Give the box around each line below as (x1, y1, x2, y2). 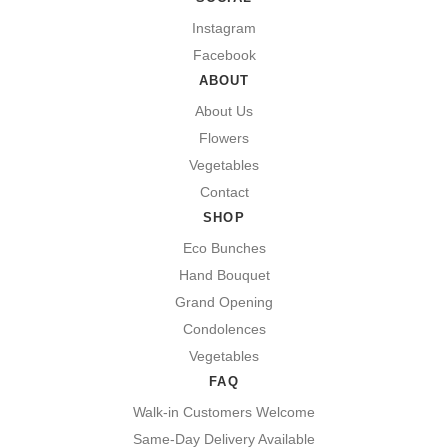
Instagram (192, 19, 256, 36)
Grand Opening (175, 293, 273, 310)
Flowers (199, 129, 249, 146)
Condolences (182, 320, 266, 337)
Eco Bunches (182, 239, 266, 256)
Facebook (192, 46, 256, 63)
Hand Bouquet (178, 266, 270, 283)
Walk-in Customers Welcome (133, 403, 315, 420)
